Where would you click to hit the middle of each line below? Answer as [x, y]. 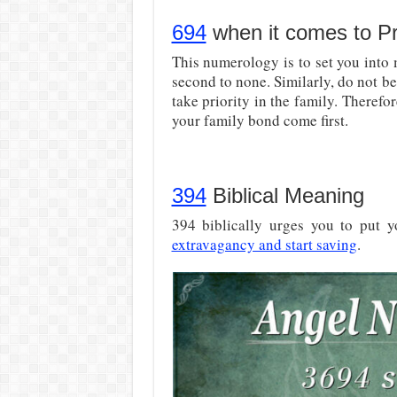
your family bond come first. [260, 120]
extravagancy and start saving [264, 244]
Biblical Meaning [285, 195]
